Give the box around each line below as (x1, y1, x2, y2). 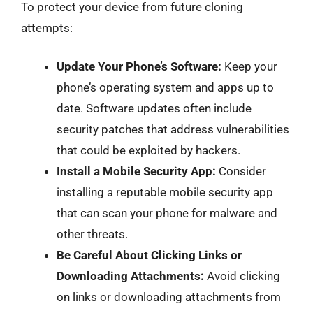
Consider (216, 164, 266, 178)
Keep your (221, 59, 277, 73)
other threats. (57, 227, 128, 241)
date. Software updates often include (57, 101, 252, 115)
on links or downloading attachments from (57, 290, 281, 304)
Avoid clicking (204, 269, 280, 283)
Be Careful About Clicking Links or (57, 248, 242, 262)
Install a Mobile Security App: (57, 164, 216, 178)
